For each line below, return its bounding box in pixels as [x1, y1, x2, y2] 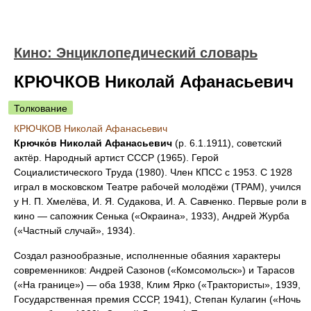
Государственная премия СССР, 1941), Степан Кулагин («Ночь [14, 294, 301, 305]
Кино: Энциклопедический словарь [14, 45, 258, 60]
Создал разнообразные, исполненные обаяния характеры [14, 250, 280, 261]
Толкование [14, 103, 67, 114]
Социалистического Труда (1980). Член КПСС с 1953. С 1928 [14, 167, 292, 178]
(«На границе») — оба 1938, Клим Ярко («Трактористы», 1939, [14, 279, 301, 290]
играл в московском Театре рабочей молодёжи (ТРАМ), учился [14, 181, 301, 192]
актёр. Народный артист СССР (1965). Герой [14, 152, 219, 163]
